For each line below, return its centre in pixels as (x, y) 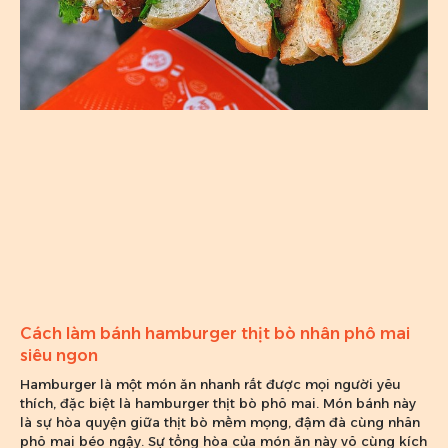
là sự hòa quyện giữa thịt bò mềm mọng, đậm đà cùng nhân (220, 421)
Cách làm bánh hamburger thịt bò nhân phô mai (215, 333)
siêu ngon (59, 355)
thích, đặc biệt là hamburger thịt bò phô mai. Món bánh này (218, 402)
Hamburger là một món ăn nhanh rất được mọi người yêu (210, 383)
